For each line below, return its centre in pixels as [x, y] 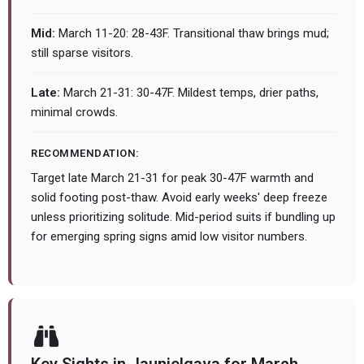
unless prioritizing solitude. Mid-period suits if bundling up [183, 217]
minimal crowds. [74, 113]
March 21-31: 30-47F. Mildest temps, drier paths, [189, 93]
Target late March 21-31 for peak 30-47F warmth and [172, 178]
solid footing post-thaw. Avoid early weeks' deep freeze [179, 198]
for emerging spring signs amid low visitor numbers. [169, 237]
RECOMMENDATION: [85, 154]
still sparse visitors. [82, 53]
